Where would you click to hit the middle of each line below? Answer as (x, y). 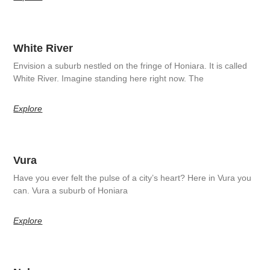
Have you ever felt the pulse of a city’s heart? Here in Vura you (133, 177)
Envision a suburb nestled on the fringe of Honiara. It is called (130, 65)
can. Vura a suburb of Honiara (71, 190)
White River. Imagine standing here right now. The (109, 78)
